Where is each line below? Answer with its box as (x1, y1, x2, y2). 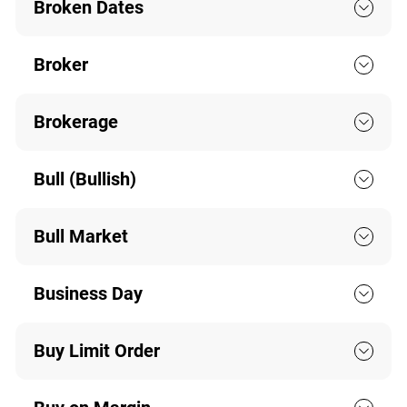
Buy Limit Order (33, 340, 160, 362)
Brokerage (33, 111, 118, 134)
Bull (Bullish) (33, 168, 136, 191)
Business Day (33, 283, 143, 305)
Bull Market (33, 225, 128, 248)
